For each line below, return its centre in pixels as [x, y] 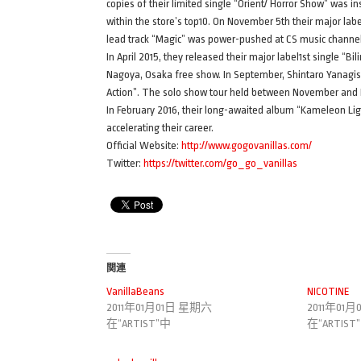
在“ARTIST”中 [139, 323]
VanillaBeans [135, 291]
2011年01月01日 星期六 [159, 307]
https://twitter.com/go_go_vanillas [220, 163]
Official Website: [144, 145]
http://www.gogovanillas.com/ [247, 145]
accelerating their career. [160, 127]
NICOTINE [328, 291]
